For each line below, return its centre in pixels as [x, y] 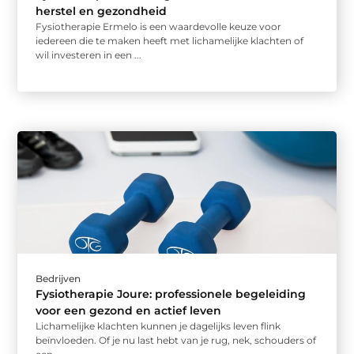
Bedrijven [58, 279]
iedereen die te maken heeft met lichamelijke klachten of [170, 40]
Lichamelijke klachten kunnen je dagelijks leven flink [158, 326]
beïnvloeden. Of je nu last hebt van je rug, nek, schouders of [176, 340]
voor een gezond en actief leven [129, 311]
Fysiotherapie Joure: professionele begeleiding [171, 294]
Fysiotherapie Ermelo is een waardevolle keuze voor [159, 26]
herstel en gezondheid [102, 11]
